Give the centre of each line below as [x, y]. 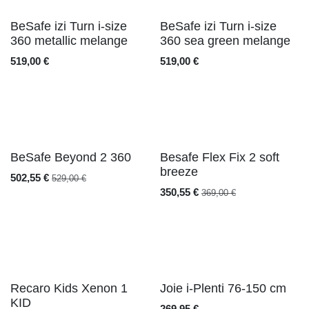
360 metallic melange [69, 41]
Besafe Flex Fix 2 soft [219, 157]
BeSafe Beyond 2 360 [71, 157]
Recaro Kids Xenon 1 [69, 288]
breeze [179, 172]
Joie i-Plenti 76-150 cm [223, 288]
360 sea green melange [225, 41]
